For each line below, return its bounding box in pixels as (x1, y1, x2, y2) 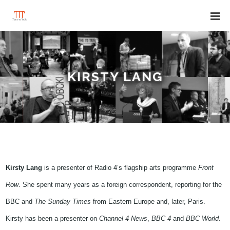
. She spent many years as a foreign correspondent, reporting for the (18, 181, 222, 188)
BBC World (186, 215, 219, 222)
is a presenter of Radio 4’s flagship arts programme (42, 164, 199, 171)
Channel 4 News (99, 215, 148, 222)
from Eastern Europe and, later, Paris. (91, 198, 206, 205)
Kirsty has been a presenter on (6, 215, 100, 222)
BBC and (6, 198, 35, 205)
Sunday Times (48, 198, 91, 205)
